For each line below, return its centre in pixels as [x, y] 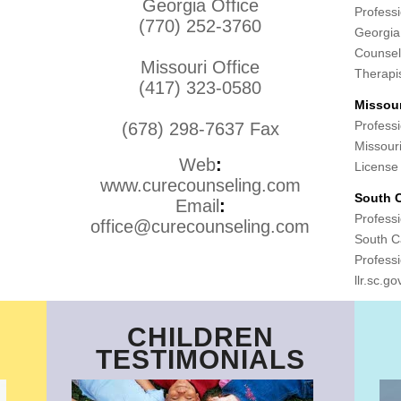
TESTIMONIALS [200, 360]
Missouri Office [200, 67]
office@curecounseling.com [200, 226]
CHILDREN [200, 337]
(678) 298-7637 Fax [200, 129]
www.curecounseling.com [200, 185]
